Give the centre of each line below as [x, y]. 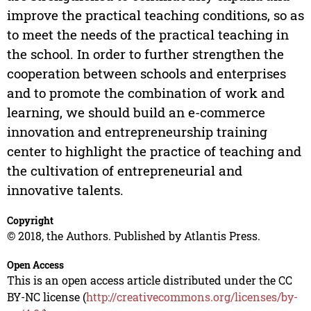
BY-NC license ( [46, 297]
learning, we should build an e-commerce [136, 112]
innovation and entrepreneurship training [137, 132]
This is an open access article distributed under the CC [149, 280]
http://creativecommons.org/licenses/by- [192, 297]
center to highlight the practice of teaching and [154, 151]
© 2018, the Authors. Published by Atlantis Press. [133, 236]
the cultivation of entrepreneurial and [124, 171]
